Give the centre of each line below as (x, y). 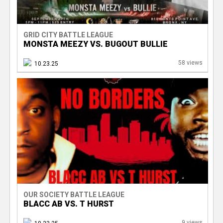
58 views (190, 62)
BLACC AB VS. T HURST (68, 204)
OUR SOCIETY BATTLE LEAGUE (74, 194)
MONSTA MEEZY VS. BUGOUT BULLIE (95, 44)
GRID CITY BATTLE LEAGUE (68, 35)
